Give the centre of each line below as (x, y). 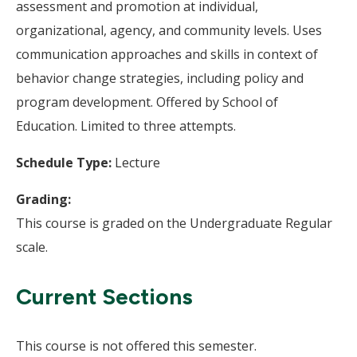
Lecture (137, 163)
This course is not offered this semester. (136, 346)
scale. (32, 247)
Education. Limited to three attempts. (126, 126)
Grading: (43, 199)
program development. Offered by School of (147, 102)
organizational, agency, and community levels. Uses (169, 30)
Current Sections (104, 296)
